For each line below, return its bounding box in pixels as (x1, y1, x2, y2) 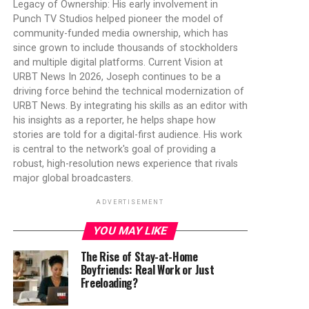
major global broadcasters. (12, 172, 133, 185)
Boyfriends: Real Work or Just (80, 261, 215, 279)
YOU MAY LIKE (91, 224, 169, 238)
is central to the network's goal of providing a (12, 143, 216, 156)
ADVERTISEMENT (96, 199, 164, 206)
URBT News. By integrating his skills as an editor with (12, 100, 248, 112)
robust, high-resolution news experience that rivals (12, 158, 238, 170)
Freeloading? (80, 275, 138, 292)
